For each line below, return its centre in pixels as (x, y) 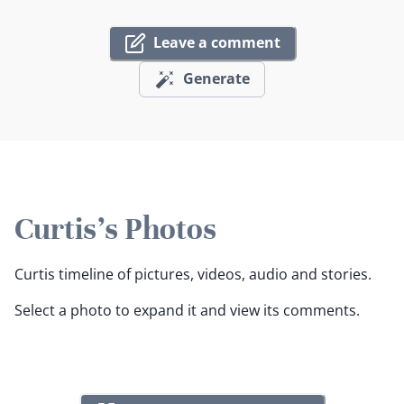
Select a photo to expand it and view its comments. (187, 311)
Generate (216, 78)
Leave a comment (216, 42)
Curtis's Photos (115, 230)
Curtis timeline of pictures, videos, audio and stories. (193, 275)
